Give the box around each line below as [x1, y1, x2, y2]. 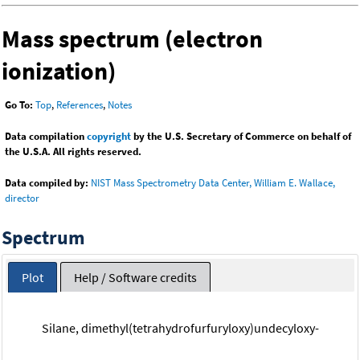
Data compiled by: [5, 176, 88, 190]
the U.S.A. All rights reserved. [5, 145, 141, 159]
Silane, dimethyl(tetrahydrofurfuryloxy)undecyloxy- [41, 319, 319, 336]
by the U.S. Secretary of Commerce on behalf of [131, 129, 351, 144]
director [5, 191, 39, 206]
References [56, 98, 103, 112]
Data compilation [5, 129, 87, 144]
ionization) [2, 55, 116, 87]
